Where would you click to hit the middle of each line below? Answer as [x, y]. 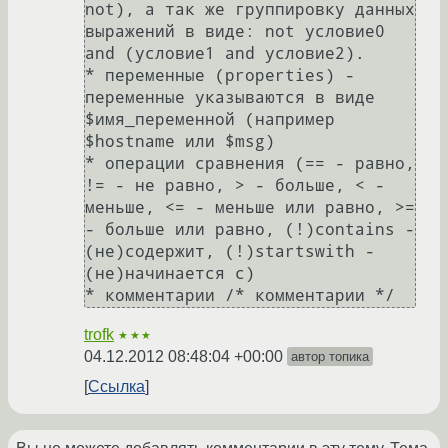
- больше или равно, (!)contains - [250, 230]
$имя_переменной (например [210, 120]
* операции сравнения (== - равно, [250, 164]
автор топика [330, 357]
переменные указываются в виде [230, 98]
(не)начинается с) [170, 274]
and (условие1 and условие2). [225, 54]
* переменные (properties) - [220, 76]
